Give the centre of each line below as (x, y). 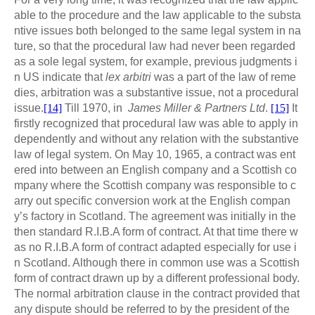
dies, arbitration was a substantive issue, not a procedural (156, 92)
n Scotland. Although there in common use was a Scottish (157, 262)
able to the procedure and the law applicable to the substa (157, 15)
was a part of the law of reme (225, 77)
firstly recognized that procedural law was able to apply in (156, 123)
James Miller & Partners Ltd (197, 108)
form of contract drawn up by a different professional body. (157, 278)
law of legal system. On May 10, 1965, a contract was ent (155, 154)
